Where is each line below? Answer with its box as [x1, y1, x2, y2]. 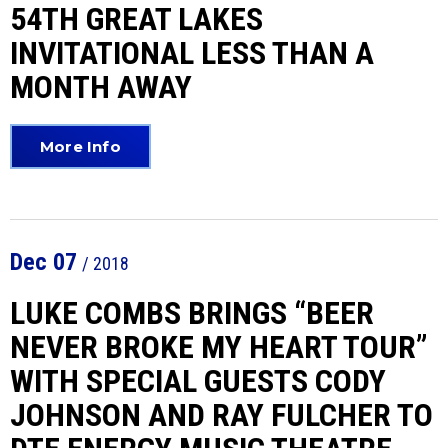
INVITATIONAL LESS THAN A [10, 34, 374, 72]
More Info [40, 137, 121, 156]
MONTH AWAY [10, 68, 192, 106]
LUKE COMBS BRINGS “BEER [10, 294, 374, 332]
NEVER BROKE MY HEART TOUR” [10, 328, 428, 366]
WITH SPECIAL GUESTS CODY [10, 362, 386, 400]
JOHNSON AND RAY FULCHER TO [10, 396, 433, 434]
